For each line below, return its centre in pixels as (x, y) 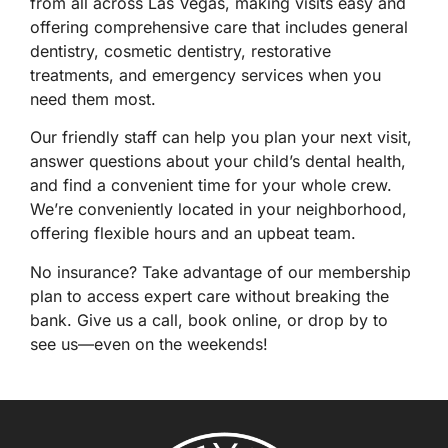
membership (364, 271)
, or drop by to (332, 319)
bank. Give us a (91, 319)
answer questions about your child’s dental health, (218, 161)
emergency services (227, 74)
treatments (69, 74)
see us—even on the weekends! (149, 343)
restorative (291, 50)
